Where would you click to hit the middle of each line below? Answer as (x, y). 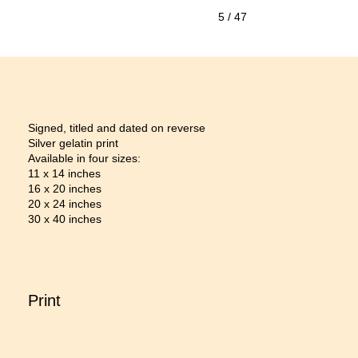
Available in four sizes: (84, 158)
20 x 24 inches (65, 204)
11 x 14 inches (64, 173)
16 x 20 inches (65, 189)
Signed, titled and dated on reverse (117, 128)
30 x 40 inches (65, 219)
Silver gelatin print (73, 143)
